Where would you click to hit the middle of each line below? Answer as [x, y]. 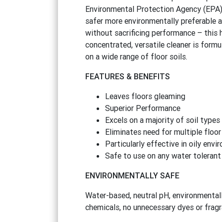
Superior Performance [142, 108]
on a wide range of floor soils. [136, 56]
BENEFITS [152, 76]
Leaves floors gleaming [145, 96]
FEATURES [106, 76]
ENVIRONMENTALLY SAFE [132, 175]
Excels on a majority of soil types [162, 120]
